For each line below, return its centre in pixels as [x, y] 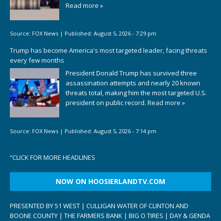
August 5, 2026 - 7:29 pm [125, 34]
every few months [37, 60]
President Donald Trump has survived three [131, 73]
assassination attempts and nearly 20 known [133, 83]
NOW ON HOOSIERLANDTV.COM [110, 182]
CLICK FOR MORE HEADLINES [54, 158]
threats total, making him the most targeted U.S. [136, 93]
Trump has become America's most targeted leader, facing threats [109, 50]
